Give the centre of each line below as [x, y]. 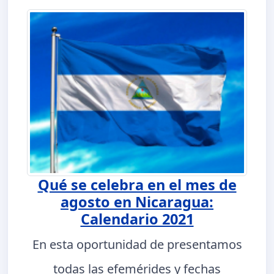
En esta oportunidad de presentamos [137, 244]
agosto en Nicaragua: [137, 202]
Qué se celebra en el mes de [137, 184]
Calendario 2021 [137, 219]
